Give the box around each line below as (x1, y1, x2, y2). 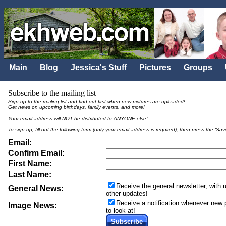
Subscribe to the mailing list (8, 89, 96, 97)
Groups (184, 63, 212, 72)
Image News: (8, 201, 57, 210)
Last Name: (8, 170, 51, 179)
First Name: (8, 159, 52, 168)
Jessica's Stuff (71, 63, 127, 72)
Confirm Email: (8, 149, 65, 157)
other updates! (106, 190, 148, 197)
